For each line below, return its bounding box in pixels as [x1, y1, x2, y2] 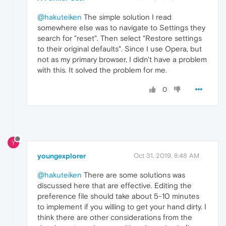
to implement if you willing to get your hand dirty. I [37, 202, 206, 211]
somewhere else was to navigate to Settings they [37, 23, 205, 32]
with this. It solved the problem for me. [37, 66, 167, 75]
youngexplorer [37, 152, 86, 160]
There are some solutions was [82, 171, 185, 180]
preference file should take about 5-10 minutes [37, 192, 199, 201]
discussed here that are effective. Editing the [37, 181, 192, 190]
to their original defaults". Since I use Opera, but [37, 44, 202, 53]
